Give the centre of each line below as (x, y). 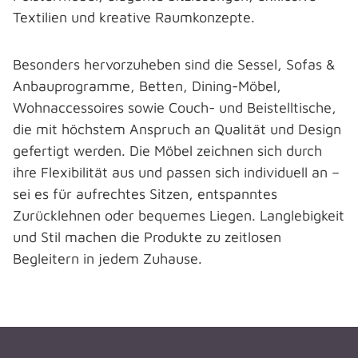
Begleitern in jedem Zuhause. (107, 259)
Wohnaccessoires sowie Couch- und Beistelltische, (175, 107)
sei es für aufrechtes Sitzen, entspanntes (145, 194)
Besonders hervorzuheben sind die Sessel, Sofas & (174, 64)
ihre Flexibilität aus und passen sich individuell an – (176, 172)
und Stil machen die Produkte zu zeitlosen (147, 237)
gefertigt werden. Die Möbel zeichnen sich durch (167, 151)
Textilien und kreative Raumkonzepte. (136, 17)
